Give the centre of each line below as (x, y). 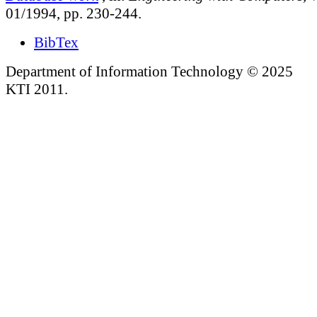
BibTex (56, 42)
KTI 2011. (37, 89)
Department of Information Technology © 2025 (149, 71)
